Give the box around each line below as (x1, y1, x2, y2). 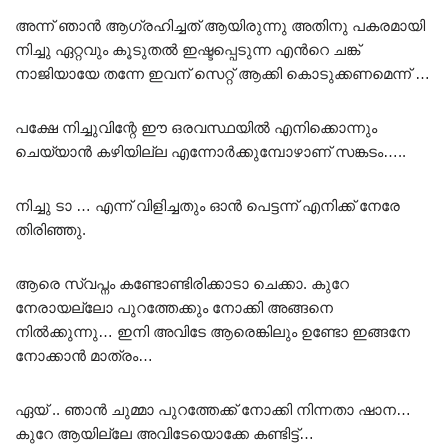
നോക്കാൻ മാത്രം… (15, 346, 153, 364)
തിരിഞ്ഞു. (15, 220, 86, 238)
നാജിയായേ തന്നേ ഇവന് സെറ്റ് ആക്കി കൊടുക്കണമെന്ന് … (15, 64, 430, 82)
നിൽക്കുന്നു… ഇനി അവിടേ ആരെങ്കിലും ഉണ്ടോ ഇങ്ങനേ (15, 322, 410, 340)
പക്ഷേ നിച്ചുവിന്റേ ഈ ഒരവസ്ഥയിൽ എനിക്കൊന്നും (15, 118, 377, 136)
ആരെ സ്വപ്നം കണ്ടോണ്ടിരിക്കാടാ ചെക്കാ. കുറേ (15, 274, 349, 292)
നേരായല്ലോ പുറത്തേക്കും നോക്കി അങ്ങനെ (15, 298, 333, 316)
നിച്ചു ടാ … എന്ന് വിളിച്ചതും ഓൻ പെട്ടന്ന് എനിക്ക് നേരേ (15, 196, 400, 214)
